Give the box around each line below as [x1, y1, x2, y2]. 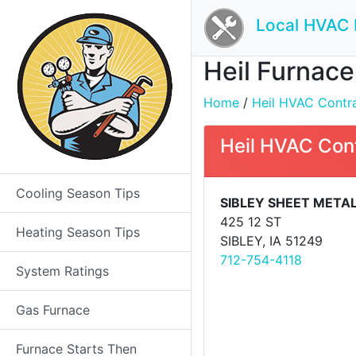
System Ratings [16, 263, 109, 279]
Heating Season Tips [16, 224, 140, 240]
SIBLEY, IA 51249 [220, 233, 323, 249]
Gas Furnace [16, 302, 90, 318]
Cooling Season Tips [16, 185, 140, 201]
